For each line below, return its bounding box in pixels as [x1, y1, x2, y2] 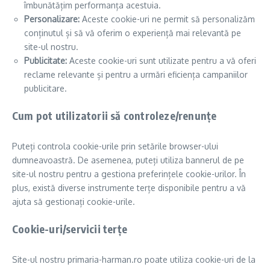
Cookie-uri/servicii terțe [12, 222, 127, 236]
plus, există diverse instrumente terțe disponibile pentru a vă [12, 183, 246, 193]
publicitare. [24, 83, 67, 93]
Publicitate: [24, 55, 67, 66]
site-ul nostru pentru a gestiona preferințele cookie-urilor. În [12, 169, 246, 179]
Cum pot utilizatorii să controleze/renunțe [12, 108, 217, 122]
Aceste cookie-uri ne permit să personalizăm [80, 14, 255, 24]
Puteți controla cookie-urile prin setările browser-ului [12, 141, 218, 151]
